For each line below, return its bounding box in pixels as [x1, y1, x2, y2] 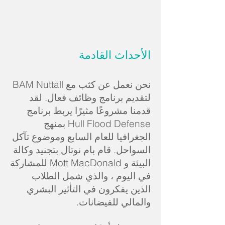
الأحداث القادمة [79, 49, 151, 61]
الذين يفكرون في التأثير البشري [27, 183, 151, 195]
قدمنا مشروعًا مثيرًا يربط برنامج [27, 104, 151, 117]
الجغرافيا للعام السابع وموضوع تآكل [12, 131, 151, 143]
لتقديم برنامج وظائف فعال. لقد [29, 91, 151, 103]
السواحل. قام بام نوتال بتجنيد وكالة [13, 144, 151, 156]
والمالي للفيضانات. [76, 196, 151, 208]
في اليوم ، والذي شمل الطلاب [32, 170, 151, 182]
